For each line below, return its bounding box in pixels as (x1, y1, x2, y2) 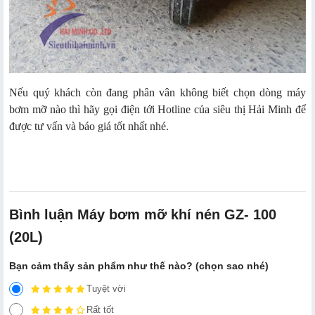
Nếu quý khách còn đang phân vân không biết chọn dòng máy (9, 86, 306, 99)
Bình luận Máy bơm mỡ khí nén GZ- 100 (9, 207, 276, 223)
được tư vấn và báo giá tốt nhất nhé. (9, 120, 169, 133)
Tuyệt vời (86, 283, 126, 295)
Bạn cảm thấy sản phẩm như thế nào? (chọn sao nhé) (9, 260, 269, 272)
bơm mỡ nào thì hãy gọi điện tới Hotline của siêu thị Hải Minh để (9, 103, 306, 116)
